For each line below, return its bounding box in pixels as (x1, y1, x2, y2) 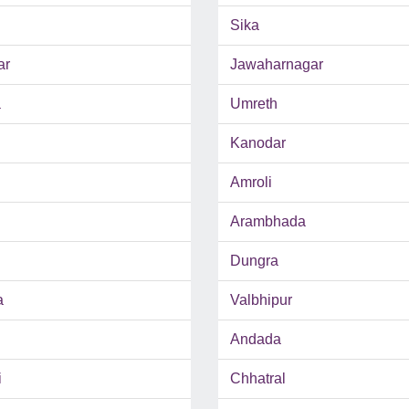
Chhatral (230, 371, 286, 387)
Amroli (230, 174, 272, 191)
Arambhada (230, 214, 306, 230)
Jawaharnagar (230, 57, 323, 73)
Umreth (230, 96, 278, 112)
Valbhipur (230, 292, 292, 309)
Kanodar (230, 135, 286, 152)
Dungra (230, 253, 278, 269)
